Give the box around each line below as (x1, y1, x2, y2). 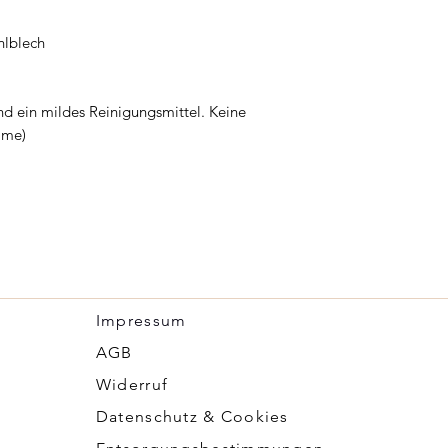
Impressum (95, 310, 187, 330)
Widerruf (95, 374, 169, 394)
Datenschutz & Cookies (95, 406, 289, 426)
